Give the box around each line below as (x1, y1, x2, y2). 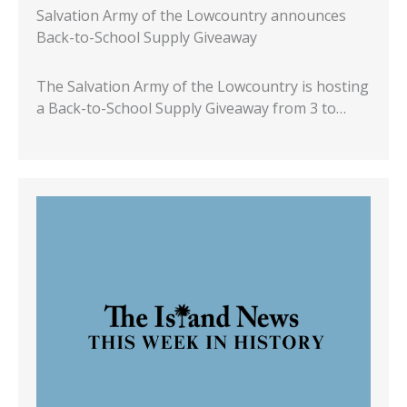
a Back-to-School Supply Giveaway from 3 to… (36, 97, 346, 118)
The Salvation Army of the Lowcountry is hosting (36, 75, 369, 96)
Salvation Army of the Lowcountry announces (36, 5, 346, 25)
